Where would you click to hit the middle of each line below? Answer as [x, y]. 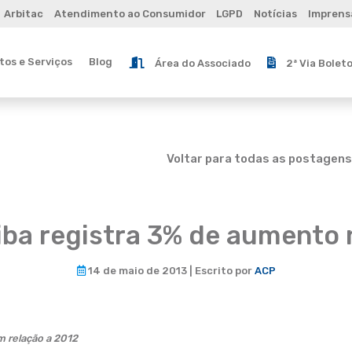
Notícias [276, 14]
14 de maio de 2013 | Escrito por [170, 271]
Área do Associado [202, 63]
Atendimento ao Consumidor [130, 14]
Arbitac [23, 14]
